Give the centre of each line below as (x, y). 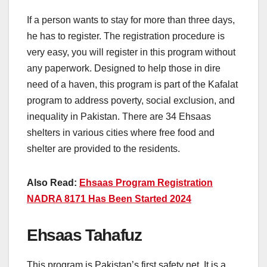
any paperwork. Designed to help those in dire (124, 69)
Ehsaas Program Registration (146, 183)
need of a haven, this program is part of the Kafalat (132, 85)
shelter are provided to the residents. (103, 149)
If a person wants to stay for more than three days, (131, 20)
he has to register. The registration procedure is (126, 36)
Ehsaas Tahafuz (86, 235)
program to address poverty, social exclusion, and (131, 101)
